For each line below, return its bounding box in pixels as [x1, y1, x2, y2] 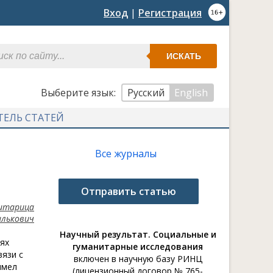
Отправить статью [81, 185, 176, 198]
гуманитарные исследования [73, 241, 203, 252]
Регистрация [138, 6, 202, 19]
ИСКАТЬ [166, 51, 201, 61]
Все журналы [94, 147, 157, 160]
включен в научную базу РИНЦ [73, 253, 202, 264]
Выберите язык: [41, 86, 118, 99]
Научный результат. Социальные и [59, 229, 216, 240]
